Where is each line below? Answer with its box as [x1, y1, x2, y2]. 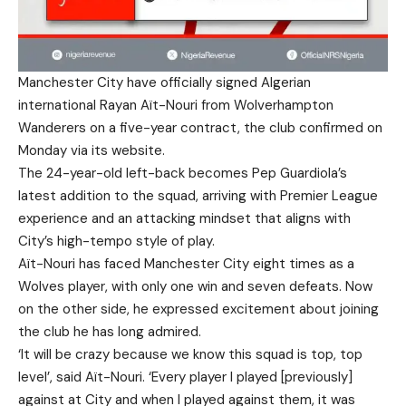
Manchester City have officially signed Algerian [18, 72, 311, 92]
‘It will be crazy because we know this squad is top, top [18, 344, 362, 363]
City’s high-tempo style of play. [18, 231, 215, 250]
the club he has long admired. [18, 322, 201, 341]
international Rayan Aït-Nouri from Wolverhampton [18, 95, 333, 114]
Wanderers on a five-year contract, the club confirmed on [18, 118, 382, 137]
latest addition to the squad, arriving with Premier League [18, 186, 378, 205]
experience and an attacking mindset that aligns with [18, 208, 351, 227]
